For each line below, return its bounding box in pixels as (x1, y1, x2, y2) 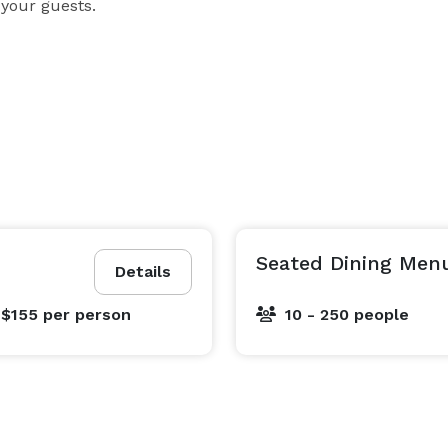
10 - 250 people (285, 305, 409, 324)
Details (115, 262, 171, 281)
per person (42, 305, 131, 324)
